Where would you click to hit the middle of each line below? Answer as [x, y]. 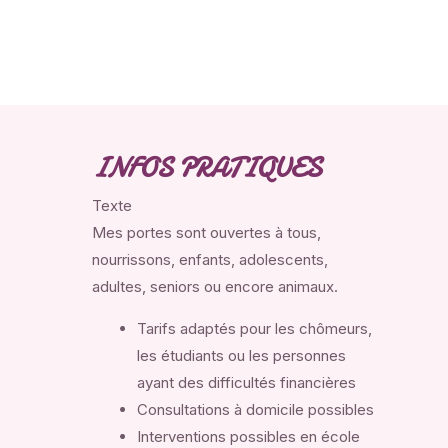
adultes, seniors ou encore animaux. [215, 287]
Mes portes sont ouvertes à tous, [206, 233]
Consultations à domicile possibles [255, 410]
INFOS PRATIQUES [207, 169]
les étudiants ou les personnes [241, 356]
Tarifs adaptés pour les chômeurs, [254, 329]
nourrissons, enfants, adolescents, [210, 260]
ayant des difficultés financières [246, 383]
